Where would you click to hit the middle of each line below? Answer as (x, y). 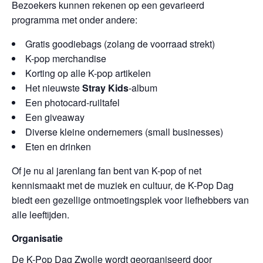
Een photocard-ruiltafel (73, 102)
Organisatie (37, 238)
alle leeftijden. (41, 215)
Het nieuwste (54, 88)
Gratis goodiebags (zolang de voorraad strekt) (120, 44)
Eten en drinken (58, 146)
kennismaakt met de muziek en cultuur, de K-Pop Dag (123, 185)
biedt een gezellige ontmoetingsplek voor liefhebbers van (130, 200)
